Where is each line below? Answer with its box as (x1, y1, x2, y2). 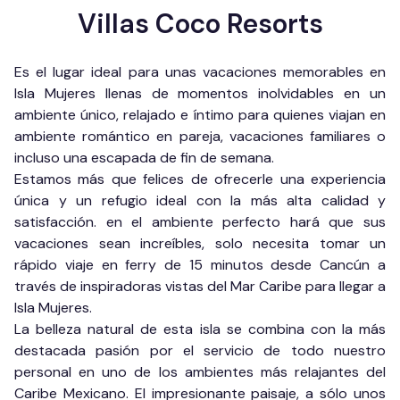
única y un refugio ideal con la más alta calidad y (14, 191, 386, 210)
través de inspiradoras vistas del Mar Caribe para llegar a (14, 277, 386, 296)
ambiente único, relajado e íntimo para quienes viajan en (14, 105, 386, 124)
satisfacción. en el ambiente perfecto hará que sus (14, 212, 386, 231)
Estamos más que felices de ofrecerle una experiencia (14, 170, 386, 188)
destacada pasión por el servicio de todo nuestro (14, 341, 386, 360)
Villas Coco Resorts (77, 6, 323, 41)
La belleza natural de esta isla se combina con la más (14, 320, 386, 338)
